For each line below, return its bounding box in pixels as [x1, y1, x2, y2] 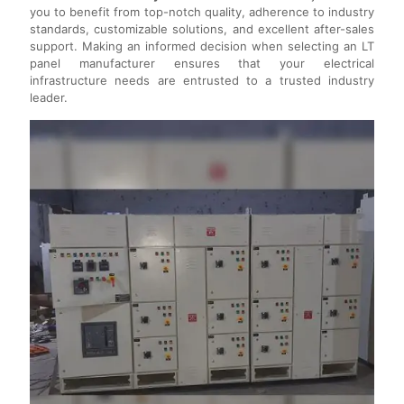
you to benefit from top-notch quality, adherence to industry [30, 5, 374, 20]
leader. [30, 90, 68, 106]
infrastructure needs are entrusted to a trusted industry [30, 73, 374, 88]
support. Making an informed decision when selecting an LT [30, 39, 374, 54]
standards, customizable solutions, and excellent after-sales [30, 22, 374, 37]
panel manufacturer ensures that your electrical [30, 56, 374, 71]
